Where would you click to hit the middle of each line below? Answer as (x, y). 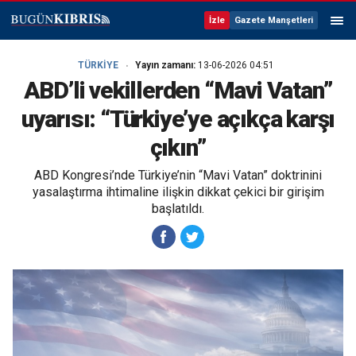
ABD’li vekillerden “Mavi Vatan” (178, 90)
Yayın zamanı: (166, 65)
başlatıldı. (178, 209)
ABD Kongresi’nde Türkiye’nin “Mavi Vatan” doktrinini (178, 175)
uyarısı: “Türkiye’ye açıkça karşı (178, 119)
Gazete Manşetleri (274, 20)
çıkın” (178, 147)
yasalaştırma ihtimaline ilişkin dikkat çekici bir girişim (178, 192)
